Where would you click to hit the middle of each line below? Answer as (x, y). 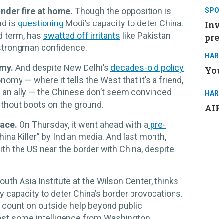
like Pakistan (145, 36)
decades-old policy (147, 68)
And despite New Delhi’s (63, 68)
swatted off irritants (82, 36)
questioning (41, 23)
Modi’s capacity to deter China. (123, 23)
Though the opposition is (122, 11)
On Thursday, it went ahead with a (83, 125)
